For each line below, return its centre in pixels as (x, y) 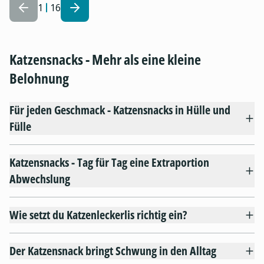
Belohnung (39, 78)
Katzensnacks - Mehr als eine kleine (105, 59)
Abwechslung (40, 179)
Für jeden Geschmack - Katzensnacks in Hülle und (120, 110)
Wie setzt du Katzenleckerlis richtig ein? (98, 214)
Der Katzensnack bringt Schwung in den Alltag (113, 250)
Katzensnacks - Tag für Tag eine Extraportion (109, 162)
